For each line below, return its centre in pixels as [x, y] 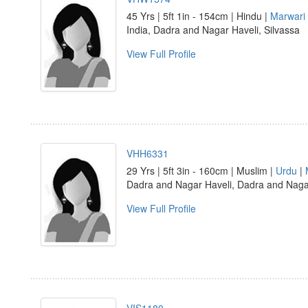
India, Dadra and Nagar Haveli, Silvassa [213, 30]
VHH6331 [147, 153]
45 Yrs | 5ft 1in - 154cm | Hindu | [198, 16]
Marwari [288, 16]
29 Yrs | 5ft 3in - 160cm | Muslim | [201, 170]
